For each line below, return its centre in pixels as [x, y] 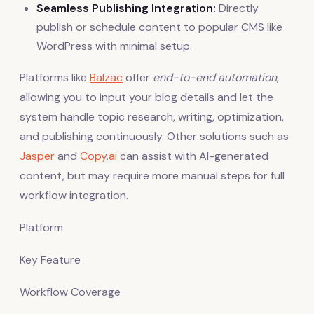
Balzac [106, 77]
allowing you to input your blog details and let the [146, 97]
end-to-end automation [215, 77]
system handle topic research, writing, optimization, [152, 116]
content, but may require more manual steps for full [152, 175]
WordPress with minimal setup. [114, 46]
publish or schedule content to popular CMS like [159, 27]
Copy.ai [98, 156]
